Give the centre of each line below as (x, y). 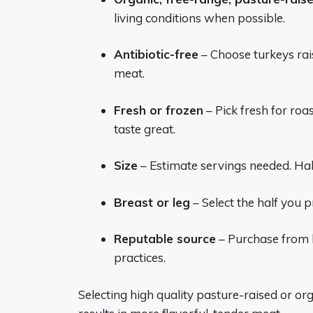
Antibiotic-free (156, 54)
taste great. (145, 129)
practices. (140, 257)
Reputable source (165, 239)
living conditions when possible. (199, 17)
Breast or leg (152, 202)
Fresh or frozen (159, 110)
